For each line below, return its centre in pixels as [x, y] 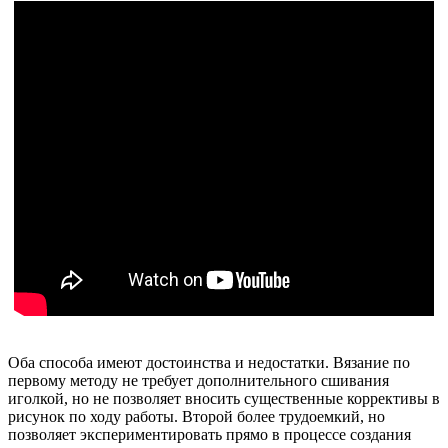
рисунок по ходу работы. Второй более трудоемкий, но [196, 417]
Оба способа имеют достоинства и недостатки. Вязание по [209, 363]
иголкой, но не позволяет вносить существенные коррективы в [224, 399]
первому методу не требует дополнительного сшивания [198, 381]
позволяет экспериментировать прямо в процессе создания [209, 435]
